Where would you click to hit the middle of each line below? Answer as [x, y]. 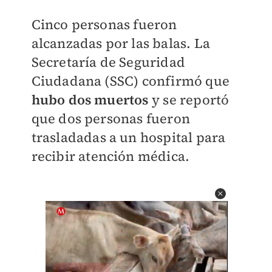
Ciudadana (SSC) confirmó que [131, 81]
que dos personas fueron [111, 118]
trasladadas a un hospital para [128, 137]
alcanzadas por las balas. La [121, 43]
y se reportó [189, 100]
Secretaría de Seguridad [108, 62]
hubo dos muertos [90, 100]
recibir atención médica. [110, 156]
